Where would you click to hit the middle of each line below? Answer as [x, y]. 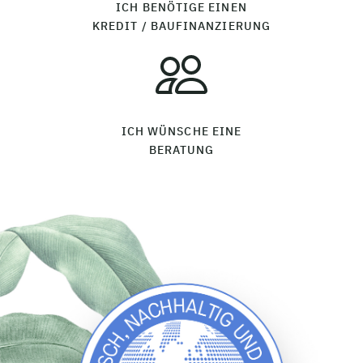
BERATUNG [181, 149]
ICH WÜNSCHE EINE [181, 131]
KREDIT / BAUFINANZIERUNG [181, 26]
